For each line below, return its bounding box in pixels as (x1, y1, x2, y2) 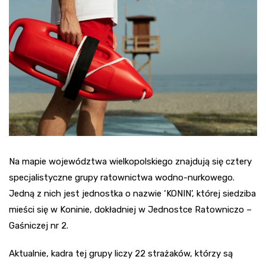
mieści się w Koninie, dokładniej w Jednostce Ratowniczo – (9, 204, 252, 215)
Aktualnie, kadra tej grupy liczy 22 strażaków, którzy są (9, 248, 233, 259)
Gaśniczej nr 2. (9, 220, 68, 231)
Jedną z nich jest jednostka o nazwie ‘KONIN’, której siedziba (9, 188, 256, 199)
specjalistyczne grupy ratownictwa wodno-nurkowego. (9, 172, 235, 183)
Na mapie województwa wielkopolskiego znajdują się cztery (9, 156, 252, 167)
